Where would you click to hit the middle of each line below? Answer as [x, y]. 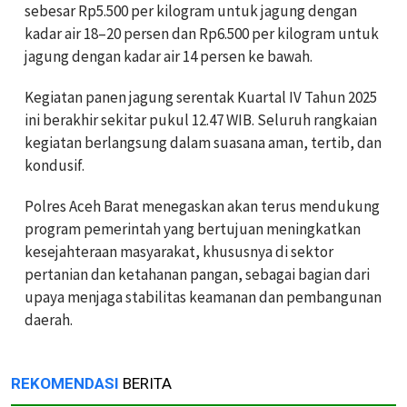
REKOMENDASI [65, 383]
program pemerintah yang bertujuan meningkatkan [193, 228]
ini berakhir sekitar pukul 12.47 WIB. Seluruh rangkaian [201, 119]
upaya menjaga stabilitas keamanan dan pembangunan [203, 297]
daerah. [49, 319]
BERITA [145, 383]
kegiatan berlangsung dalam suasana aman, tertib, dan [203, 142]
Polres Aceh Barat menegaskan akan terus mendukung [202, 206]
